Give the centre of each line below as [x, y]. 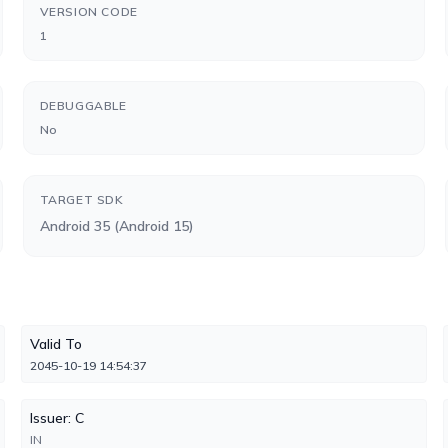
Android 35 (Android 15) [116, 226]
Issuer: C [57, 418]
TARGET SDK [81, 199]
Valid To [56, 344]
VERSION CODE [88, 11]
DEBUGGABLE [83, 105]
